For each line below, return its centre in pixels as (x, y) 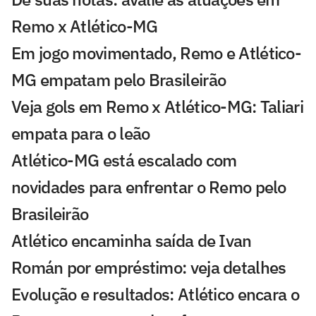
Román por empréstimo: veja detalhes (149, 268)
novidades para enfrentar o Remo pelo (149, 187)
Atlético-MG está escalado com (124, 160)
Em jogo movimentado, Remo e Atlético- (157, 53)
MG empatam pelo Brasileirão (119, 80)
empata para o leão (81, 134)
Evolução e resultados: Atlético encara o (155, 294)
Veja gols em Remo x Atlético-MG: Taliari (157, 107)
